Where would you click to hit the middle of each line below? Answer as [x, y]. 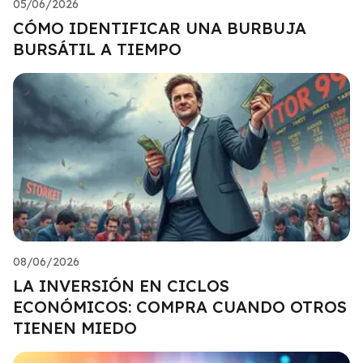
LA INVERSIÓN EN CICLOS [121, 285]
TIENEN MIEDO [75, 327]
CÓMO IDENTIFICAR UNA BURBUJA [160, 28]
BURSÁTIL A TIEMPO [97, 49]
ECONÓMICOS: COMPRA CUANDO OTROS [180, 306]
